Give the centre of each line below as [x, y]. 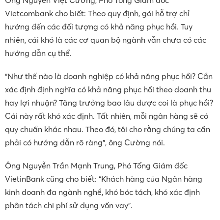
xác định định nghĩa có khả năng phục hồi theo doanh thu [108, 90]
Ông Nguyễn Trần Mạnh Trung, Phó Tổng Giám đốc [96, 166]
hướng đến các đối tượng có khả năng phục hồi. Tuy [99, 27]
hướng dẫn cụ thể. [38, 53]
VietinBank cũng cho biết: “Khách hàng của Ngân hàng [104, 179]
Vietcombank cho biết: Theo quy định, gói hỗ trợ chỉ [97, 14]
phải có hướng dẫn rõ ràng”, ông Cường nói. [85, 143]
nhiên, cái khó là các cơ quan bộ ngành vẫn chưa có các [106, 40]
